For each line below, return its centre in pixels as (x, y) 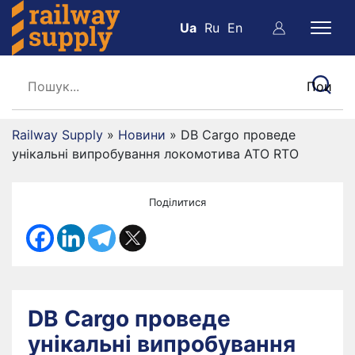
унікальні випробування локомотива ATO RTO (155, 154)
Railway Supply (57, 135)
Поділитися (177, 202)
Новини (142, 135)
